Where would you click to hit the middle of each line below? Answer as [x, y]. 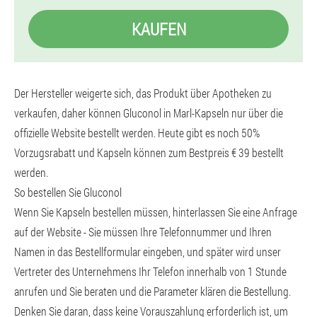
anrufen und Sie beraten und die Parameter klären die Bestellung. [152, 291]
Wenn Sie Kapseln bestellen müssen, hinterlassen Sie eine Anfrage [156, 212]
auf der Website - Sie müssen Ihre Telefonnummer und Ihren [143, 232]
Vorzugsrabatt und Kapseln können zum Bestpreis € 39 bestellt [149, 152]
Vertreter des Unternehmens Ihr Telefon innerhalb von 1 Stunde [150, 271]
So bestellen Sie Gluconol [68, 192]
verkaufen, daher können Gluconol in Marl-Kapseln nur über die [149, 113]
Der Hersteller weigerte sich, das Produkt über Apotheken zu [143, 93]
